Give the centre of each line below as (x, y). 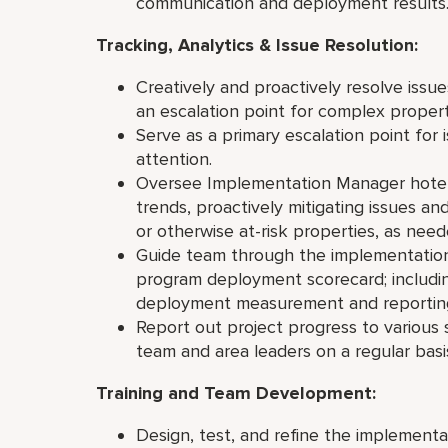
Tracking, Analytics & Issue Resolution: (259, 45)
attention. (176, 159)
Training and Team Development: (238, 393)
